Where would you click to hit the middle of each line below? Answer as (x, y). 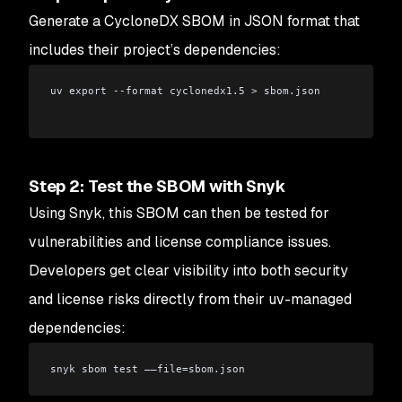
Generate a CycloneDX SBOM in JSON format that (194, 21)
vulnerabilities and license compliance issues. (180, 241)
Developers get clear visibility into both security (188, 270)
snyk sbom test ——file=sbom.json (148, 368)
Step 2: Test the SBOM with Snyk (157, 186)
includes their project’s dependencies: (155, 50)
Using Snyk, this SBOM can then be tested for (179, 213)
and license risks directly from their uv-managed (190, 299)
